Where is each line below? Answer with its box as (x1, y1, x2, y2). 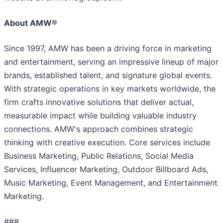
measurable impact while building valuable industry (4, 111, 197, 121)
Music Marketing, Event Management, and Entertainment (4, 178, 218, 188)
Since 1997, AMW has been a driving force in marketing (4, 43, 212, 54)
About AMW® (4, 18, 57, 28)
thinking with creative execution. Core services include (4, 137, 210, 148)
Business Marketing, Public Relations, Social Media (4, 151, 194, 161)
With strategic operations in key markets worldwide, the (4, 84, 216, 94)
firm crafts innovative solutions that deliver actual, (4, 97, 194, 108)
